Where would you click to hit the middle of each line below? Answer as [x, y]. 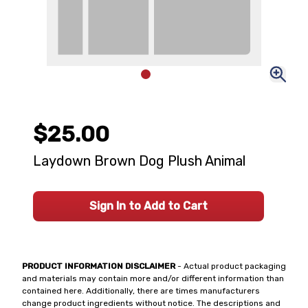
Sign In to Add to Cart [148, 206]
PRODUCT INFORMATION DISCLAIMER [99, 266]
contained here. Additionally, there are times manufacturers [141, 291]
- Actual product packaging [231, 266]
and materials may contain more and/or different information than [153, 278]
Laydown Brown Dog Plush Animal [139, 161]
